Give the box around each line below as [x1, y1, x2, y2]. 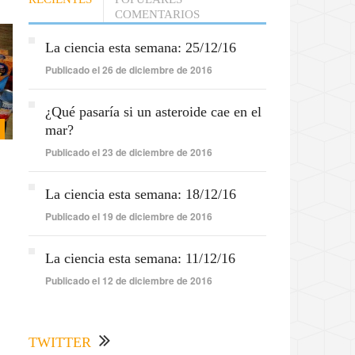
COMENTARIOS [115, 8, 200, 21]
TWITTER [29, 334, 91, 351]
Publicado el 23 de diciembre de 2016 [45, 145, 212, 160]
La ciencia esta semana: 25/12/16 [45, 40, 236, 56]
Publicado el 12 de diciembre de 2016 [45, 273, 212, 288]
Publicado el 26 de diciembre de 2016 [45, 63, 212, 78]
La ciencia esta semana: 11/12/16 [45, 250, 235, 267]
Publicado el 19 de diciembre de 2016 [45, 209, 212, 224]
